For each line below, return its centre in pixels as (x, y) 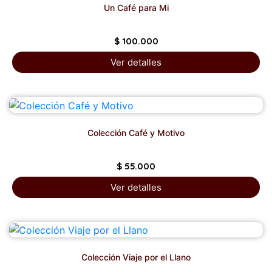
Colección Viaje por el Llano (136, 257)
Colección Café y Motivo (136, 132)
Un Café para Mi (136, 8)
